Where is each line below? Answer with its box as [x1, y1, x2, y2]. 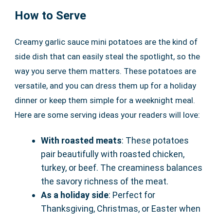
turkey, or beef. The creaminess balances [41, 163, 202, 173]
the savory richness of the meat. [41, 176, 168, 187]
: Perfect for [109, 190, 155, 200]
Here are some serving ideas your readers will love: [15, 110, 200, 120]
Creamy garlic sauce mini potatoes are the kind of [15, 37, 198, 47]
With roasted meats [41, 135, 122, 146]
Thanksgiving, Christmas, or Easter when [41, 203, 200, 214]
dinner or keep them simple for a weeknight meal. [15, 95, 195, 106]
